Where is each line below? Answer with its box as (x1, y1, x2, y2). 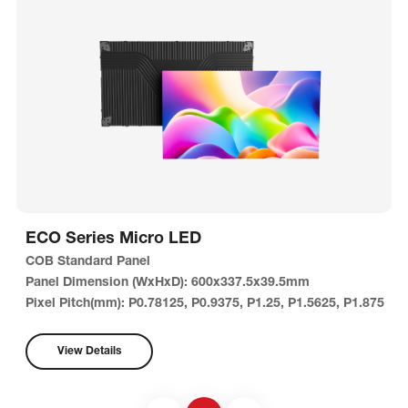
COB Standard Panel (25, 256, 154, 269)
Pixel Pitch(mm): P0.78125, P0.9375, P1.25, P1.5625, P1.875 (25, 298, 384, 311)
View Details (56, 346, 121, 357)
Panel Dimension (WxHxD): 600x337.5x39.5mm (25, 277, 310, 290)
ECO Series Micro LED (25, 231, 201, 248)
